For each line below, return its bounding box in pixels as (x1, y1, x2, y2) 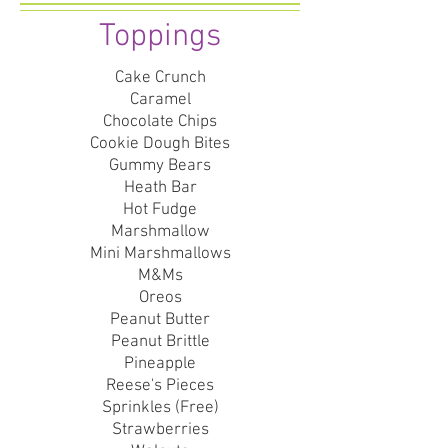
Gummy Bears (109, 156, 211, 176)
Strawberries (111, 420, 209, 440)
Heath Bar (123, 178, 197, 198)
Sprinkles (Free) (101, 398, 219, 418)
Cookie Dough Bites (90, 134, 230, 154)
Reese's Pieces (106, 376, 214, 396)
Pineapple (124, 354, 196, 374)
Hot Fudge (123, 200, 197, 220)
